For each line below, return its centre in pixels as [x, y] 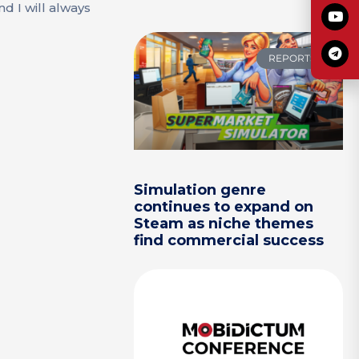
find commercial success [229, 241]
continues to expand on [224, 207]
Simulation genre [200, 190]
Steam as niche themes [224, 224]
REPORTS [292, 58]
